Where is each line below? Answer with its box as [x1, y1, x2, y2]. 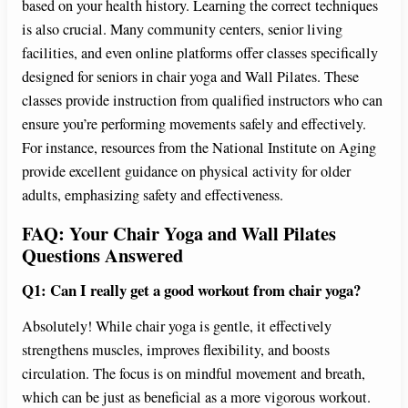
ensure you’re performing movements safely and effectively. [22, 113, 366, 134]
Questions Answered [22, 240, 183, 269]
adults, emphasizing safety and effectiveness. [22, 184, 283, 205]
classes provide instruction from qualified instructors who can [22, 89, 382, 110]
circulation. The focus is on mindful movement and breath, [22, 363, 365, 384]
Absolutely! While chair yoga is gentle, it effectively [22, 316, 331, 337]
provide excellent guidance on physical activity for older [22, 160, 351, 181]
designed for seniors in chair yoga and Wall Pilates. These [22, 66, 359, 87]
